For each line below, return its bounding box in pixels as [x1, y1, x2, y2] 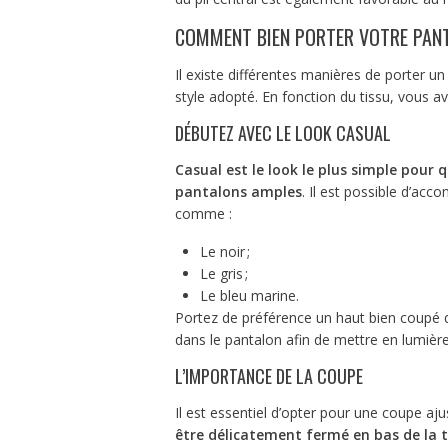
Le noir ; [199, 241, 250, 261]
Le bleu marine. [199, 285, 299, 305]
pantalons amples [174, 181, 302, 201]
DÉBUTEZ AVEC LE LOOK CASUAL [174, 119, 391, 146]
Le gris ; [199, 263, 248, 283]
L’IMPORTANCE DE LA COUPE [174, 362, 363, 389]
